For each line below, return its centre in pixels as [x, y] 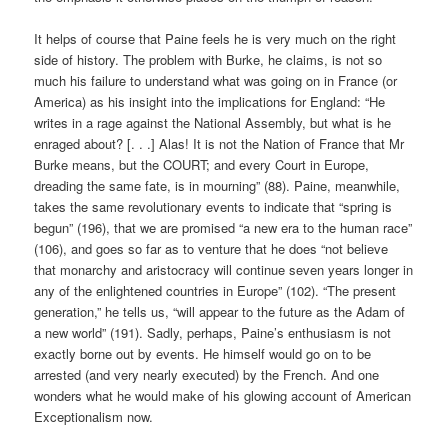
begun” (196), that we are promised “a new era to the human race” [223, 227]
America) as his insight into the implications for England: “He [210, 101]
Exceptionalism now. [94, 416]
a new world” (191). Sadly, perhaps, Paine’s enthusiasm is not [213, 332]
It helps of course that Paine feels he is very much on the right [215, 38]
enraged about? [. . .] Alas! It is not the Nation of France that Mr [219, 143]
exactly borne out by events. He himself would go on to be [203, 353]
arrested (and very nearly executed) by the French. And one [207, 374]
